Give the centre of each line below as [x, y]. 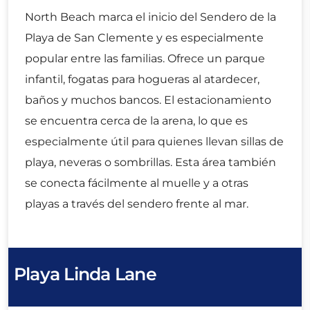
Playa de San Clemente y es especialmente [144, 38]
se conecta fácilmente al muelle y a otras [137, 183]
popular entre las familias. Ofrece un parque [145, 59]
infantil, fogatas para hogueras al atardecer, [142, 80]
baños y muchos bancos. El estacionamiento [148, 100]
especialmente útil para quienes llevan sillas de [154, 142]
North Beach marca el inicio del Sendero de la [151, 17]
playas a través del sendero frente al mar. [137, 204]
